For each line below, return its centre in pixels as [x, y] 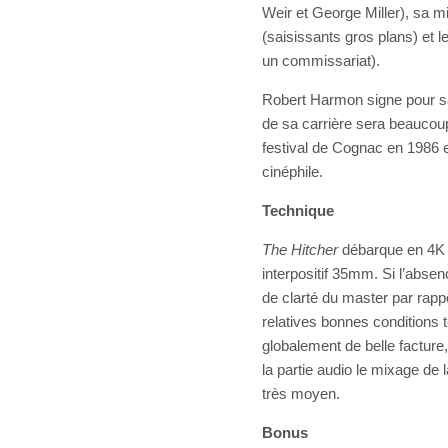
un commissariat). [321, 61]
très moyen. [301, 394]
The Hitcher [302, 250]
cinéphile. [292, 172]
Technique [298, 211]
